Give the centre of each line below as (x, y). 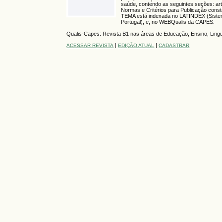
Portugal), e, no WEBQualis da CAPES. (167, 22)
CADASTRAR (174, 45)
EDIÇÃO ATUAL (136, 45)
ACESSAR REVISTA (90, 45)
